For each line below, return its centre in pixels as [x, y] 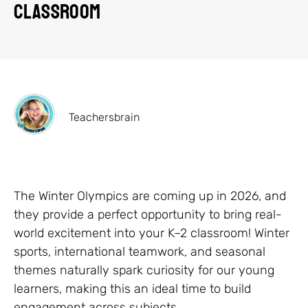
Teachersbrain [104, 117]
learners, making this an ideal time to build [132, 288]
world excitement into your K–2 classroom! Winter [152, 233]
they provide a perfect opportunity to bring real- [148, 214]
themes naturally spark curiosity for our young [144, 270]
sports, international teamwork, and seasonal [140, 251]
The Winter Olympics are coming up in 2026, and [150, 196]
